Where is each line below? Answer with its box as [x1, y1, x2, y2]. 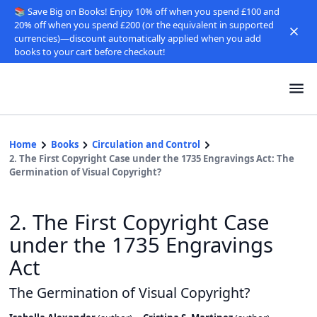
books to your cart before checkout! [13, 45, 166, 58]
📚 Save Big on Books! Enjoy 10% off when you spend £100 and [13, 4, 279, 18]
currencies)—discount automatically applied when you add [13, 31, 261, 45]
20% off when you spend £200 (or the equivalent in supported [13, 18, 274, 31]
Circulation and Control [92, 138, 200, 151]
